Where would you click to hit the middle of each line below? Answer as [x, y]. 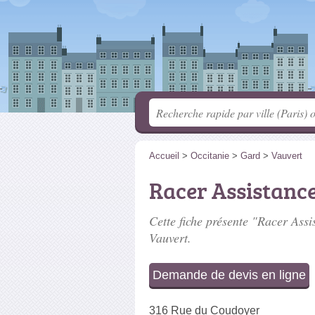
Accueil [164, 156]
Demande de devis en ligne [229, 275]
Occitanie [210, 156]
